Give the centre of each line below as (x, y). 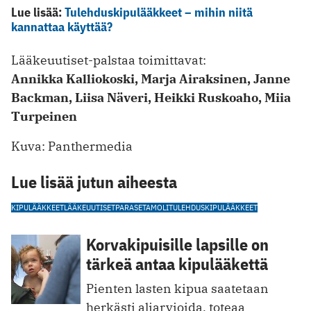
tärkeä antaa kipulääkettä (177, 264)
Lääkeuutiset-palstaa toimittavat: (109, 60)
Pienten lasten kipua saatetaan (177, 289)
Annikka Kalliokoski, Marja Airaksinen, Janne (151, 79)
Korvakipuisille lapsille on (177, 245)
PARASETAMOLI (142, 208)
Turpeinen (44, 117)
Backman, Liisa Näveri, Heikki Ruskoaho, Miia (151, 98)
